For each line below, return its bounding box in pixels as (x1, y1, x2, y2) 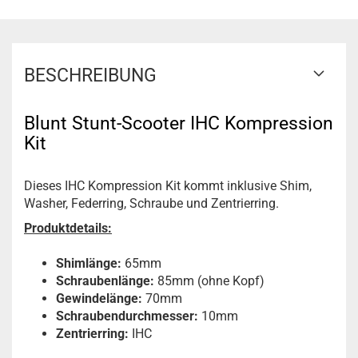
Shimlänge (56, 256, 117, 271)
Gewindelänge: (56, 291, 145, 306)
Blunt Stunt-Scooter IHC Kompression (24, 113, 333, 134)
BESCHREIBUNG (24, 65, 157, 86)
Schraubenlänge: (56, 273, 154, 288)
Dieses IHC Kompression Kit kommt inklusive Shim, (24, 178, 312, 193)
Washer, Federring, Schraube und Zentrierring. (24, 196, 279, 211)
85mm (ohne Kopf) (154, 273, 265, 288)
